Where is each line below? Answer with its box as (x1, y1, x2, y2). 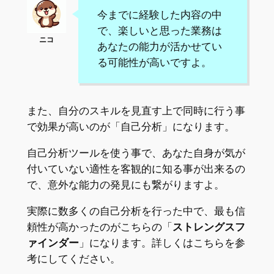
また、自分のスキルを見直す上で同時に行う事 (26, 104, 245, 117)
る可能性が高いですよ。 (97, 56, 212, 68)
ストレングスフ (172, 220, 245, 233)
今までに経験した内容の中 (97, 8, 222, 21)
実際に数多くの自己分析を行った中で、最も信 (26, 204, 245, 217)
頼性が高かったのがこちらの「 (26, 220, 172, 233)
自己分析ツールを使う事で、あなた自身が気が (26, 146, 245, 159)
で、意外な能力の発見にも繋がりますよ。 (26, 178, 224, 191)
